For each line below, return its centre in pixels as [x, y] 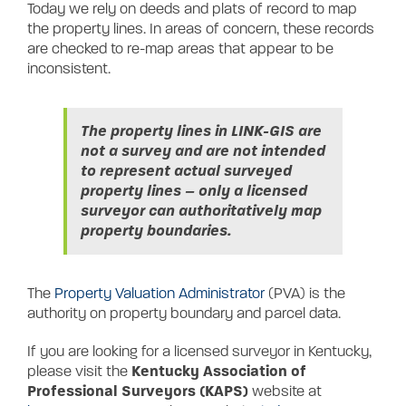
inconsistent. [69, 69]
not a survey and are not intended [203, 151]
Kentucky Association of [219, 372]
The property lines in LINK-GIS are [201, 131]
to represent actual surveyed [186, 171]
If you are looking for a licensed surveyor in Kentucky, [199, 352]
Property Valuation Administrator [159, 294]
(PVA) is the [305, 294]
